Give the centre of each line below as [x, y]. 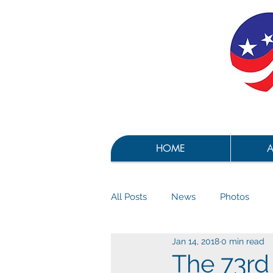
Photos [235, 197]
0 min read [243, 241]
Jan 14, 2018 [196, 241]
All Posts [129, 197]
